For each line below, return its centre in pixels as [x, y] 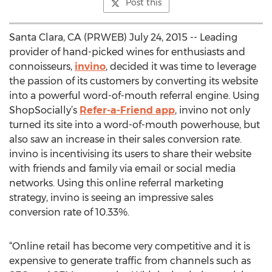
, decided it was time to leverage [181, 66]
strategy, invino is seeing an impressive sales [111, 198]
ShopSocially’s [44, 110]
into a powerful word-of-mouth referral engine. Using [134, 96]
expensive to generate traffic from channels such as [130, 261]
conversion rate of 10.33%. [69, 212]
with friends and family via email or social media [122, 168]
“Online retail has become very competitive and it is [130, 246]
